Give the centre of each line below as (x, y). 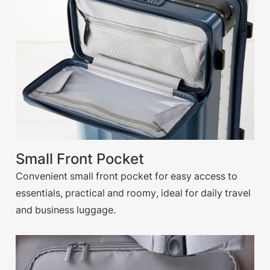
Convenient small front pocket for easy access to (127, 176)
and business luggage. (66, 209)
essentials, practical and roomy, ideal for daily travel (133, 193)
